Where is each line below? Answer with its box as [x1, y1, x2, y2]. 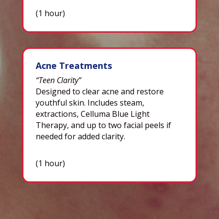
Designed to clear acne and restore [35, 86, 164, 97]
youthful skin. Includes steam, [35, 97, 144, 108]
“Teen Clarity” [35, 74, 81, 86]
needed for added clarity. [35, 131, 125, 142]
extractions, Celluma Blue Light [35, 108, 150, 119]
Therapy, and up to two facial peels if [35, 119, 171, 131]
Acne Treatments [35, 59, 112, 71]
